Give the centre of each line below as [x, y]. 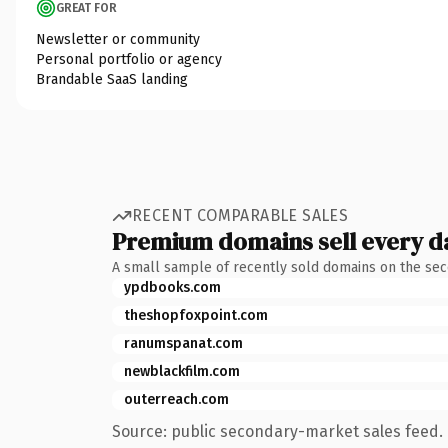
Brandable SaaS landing [112, 79]
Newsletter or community [118, 39]
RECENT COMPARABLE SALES [240, 215]
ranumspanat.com [183, 343]
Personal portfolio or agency [129, 59]
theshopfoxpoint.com [196, 315]
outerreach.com [176, 399]
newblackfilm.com [182, 371]
